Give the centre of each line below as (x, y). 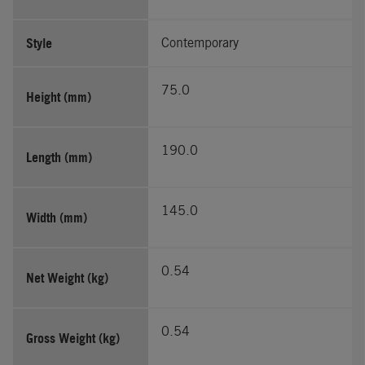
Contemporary (200, 42)
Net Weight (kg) (67, 277)
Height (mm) (59, 97)
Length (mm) (59, 157)
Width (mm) (57, 217)
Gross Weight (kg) (73, 338)
